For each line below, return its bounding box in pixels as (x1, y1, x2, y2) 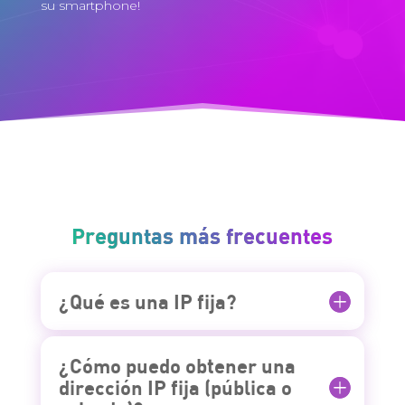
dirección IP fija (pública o (58, 374, 292, 400)
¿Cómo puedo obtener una (58, 353, 296, 379)
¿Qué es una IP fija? (58, 288, 237, 315)
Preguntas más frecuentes (71, 221, 334, 249)
